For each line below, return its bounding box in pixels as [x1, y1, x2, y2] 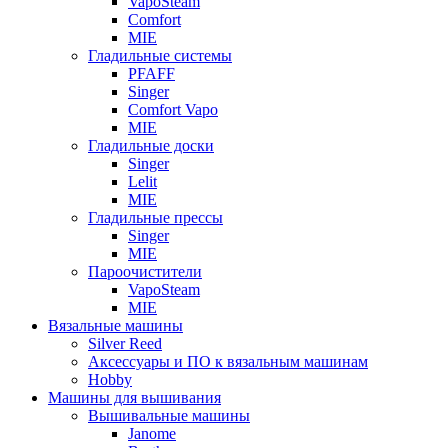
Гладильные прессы [88, 209, 223, 226]
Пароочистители [88, 263, 202, 280]
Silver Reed [88, 335, 162, 352]
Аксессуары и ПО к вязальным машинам [88, 353, 368, 370]
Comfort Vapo [128, 101, 218, 118]
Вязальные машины [48, 317, 183, 334]
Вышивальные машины [88, 407, 250, 424]
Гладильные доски [88, 137, 214, 154]
